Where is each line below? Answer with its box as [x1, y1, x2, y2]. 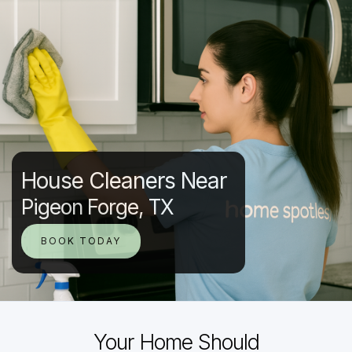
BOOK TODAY [41, 235, 121, 247]
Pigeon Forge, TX [21, 194, 174, 219]
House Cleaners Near [21, 167, 226, 194]
